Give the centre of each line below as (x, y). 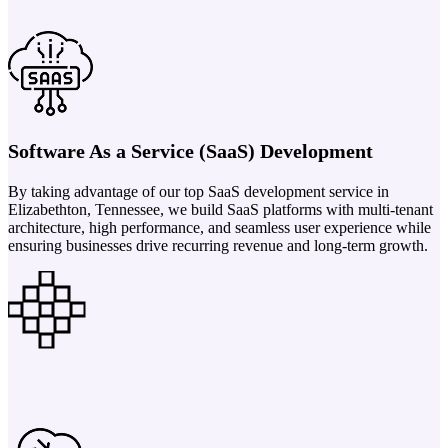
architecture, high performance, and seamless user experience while (219, 227)
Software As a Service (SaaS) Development (190, 150)
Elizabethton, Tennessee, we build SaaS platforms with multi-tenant (220, 209)
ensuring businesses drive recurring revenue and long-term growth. (218, 245)
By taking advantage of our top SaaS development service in (198, 191)
